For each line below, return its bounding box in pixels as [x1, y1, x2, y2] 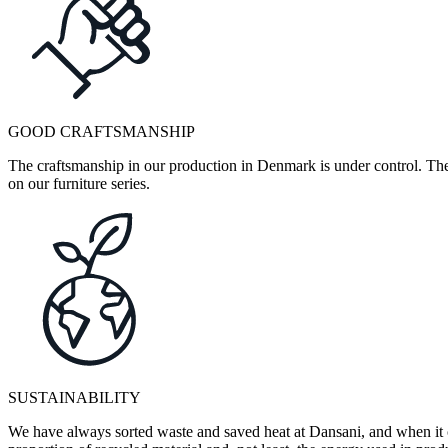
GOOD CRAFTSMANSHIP [8, 123, 195, 141]
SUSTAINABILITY [8, 389, 141, 407]
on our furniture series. [8, 175, 150, 193]
